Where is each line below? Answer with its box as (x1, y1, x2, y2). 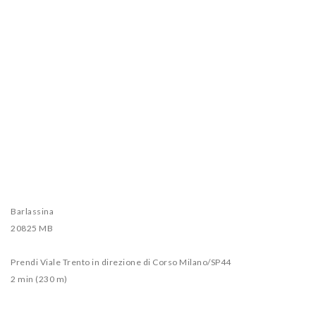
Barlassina (11, 206, 54, 217)
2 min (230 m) (11, 274, 68, 284)
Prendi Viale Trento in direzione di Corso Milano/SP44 (11, 257, 231, 267)
